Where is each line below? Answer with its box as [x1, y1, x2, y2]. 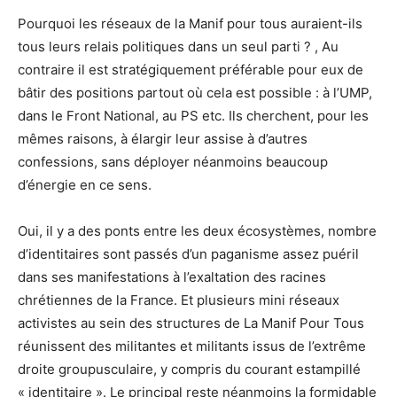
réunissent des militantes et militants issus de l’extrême [18, 337, 366, 354]
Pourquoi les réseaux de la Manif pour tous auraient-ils [18, 14, 362, 32]
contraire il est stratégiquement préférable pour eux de [18, 60, 363, 78]
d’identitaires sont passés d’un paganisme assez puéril [18, 245, 359, 262]
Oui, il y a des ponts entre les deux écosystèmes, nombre [18, 222, 377, 239]
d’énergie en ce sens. [18, 175, 152, 193]
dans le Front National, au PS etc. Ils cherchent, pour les [18, 106, 369, 124]
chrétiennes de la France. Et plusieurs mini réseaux [18, 291, 339, 308]
